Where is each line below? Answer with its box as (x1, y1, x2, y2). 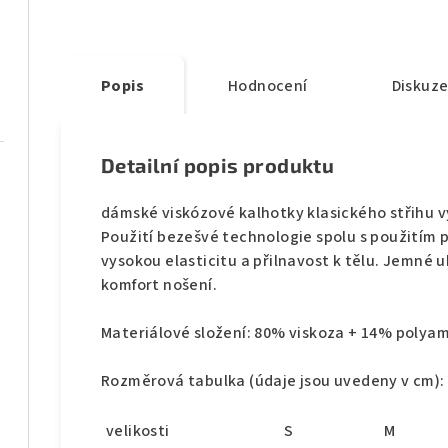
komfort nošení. (101, 274, 218, 297)
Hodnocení (228, 75, 308, 98)
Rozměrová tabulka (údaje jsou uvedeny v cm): (101, 370, 445, 393)
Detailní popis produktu (101, 153, 335, 178)
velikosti (106, 420, 170, 443)
